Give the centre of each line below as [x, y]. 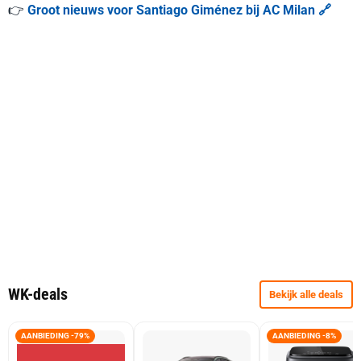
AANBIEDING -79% [55, 336]
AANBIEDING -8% [304, 336]
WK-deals [38, 294]
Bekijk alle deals [306, 295]
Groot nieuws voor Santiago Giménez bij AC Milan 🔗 [179, 10]
